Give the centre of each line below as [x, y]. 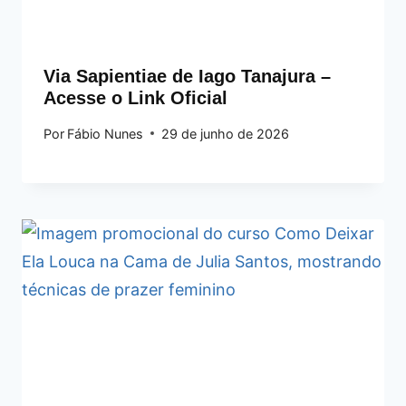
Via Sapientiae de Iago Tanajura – [187, 77]
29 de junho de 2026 [226, 133]
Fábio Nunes [106, 133]
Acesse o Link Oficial [135, 98]
